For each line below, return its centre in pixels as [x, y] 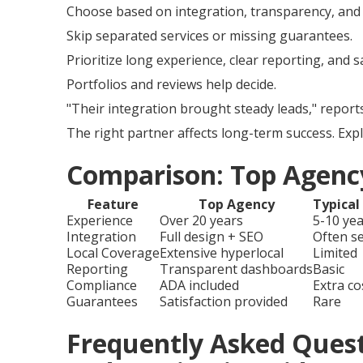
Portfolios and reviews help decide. [171, 84]
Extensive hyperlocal [222, 252]
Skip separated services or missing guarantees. [209, 35]
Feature [113, 204]
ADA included [199, 285]
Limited [335, 252]
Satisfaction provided [224, 301]
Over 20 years [201, 220]
